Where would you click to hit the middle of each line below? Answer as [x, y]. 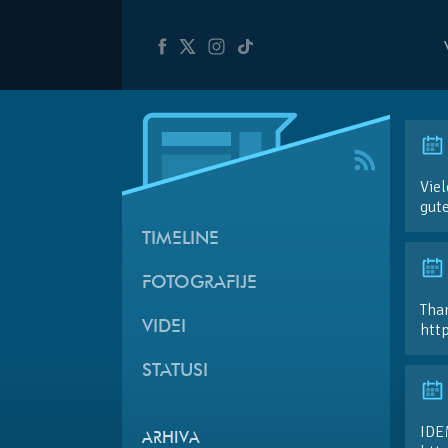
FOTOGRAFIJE [199, 283]
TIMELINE [180, 239]
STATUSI [175, 371]
